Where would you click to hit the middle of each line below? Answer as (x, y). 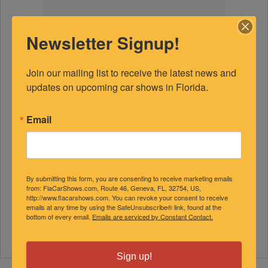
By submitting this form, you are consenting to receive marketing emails (130, 178)
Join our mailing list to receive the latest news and (131, 72)
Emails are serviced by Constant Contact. (153, 216)
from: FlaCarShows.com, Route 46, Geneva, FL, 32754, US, (114, 188)
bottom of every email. (59, 216)
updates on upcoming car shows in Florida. (117, 87)
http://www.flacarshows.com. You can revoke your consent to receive (127, 197)
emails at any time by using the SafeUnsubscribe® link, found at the (124, 207)
